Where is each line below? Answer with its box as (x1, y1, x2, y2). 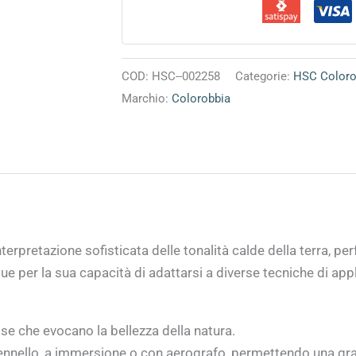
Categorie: (235, 68, 294, 83)
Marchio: (122, 91, 172, 106)
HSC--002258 (152, 68, 221, 83)
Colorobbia (172, 91, 231, 106)
